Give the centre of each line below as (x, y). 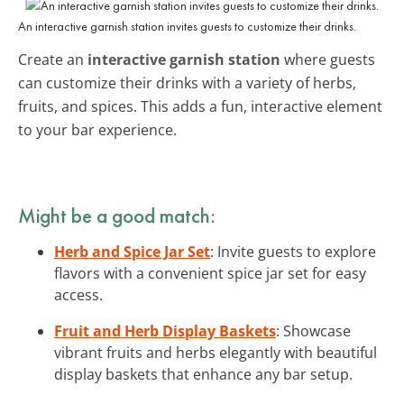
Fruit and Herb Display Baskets (165, 331)
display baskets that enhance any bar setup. (203, 374)
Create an (53, 59)
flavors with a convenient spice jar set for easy (210, 273)
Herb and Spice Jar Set (132, 251)
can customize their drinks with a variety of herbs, (187, 83)
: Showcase (313, 331)
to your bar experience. (97, 129)
